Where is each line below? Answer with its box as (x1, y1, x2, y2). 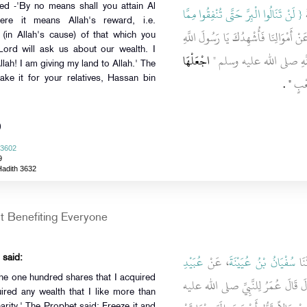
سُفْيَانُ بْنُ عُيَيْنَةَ (228, 251, 295, 273)
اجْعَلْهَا (182, 50, 210, 72)
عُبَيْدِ (182, 251, 204, 273)
